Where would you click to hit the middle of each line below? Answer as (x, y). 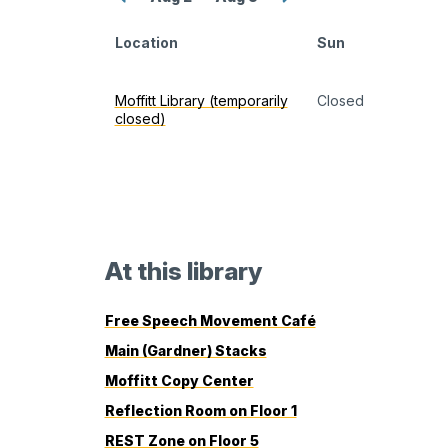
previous (147, 17)
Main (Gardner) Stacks (185, 350)
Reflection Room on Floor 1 (200, 410)
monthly (191, 119)
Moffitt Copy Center (179, 380)
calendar (194, 137)
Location (146, 43)
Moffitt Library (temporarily (201, 101)
